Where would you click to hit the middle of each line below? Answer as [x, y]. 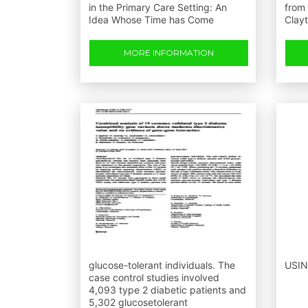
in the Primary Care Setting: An [158, 7]
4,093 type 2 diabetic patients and [167, 290]
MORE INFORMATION [169, 53]
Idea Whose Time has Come [151, 20]
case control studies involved [154, 277]
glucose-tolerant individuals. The [162, 265]
